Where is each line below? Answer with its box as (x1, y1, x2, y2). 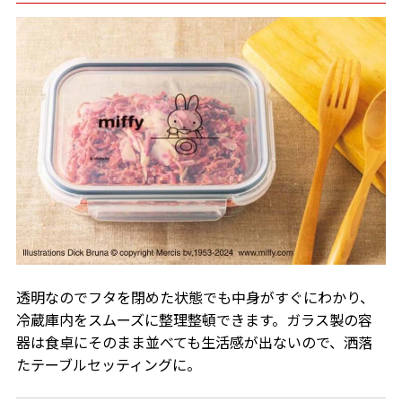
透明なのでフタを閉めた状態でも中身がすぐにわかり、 (15, 286, 374, 309)
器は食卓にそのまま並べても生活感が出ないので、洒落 (15, 331, 372, 354)
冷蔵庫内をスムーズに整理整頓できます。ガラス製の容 (15, 309, 372, 331)
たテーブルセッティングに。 (15, 354, 201, 376)
